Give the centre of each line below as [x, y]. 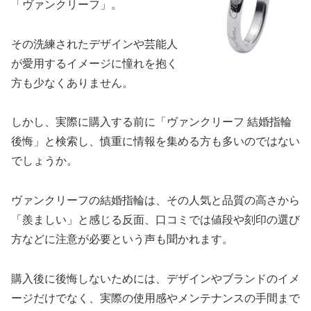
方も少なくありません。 [72, 83]
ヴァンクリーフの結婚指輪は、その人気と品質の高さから [155, 201]
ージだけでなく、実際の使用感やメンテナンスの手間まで [155, 298]
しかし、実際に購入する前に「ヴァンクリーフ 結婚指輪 [151, 122]
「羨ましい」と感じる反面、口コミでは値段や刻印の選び [155, 220]
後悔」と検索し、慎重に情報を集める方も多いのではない [155, 142]
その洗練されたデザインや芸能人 [94, 44]
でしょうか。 [44, 161]
